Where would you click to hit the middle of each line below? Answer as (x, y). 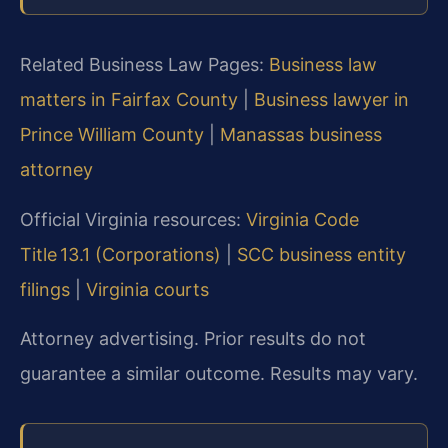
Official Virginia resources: (130, 219)
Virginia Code (302, 219)
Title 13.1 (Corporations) (120, 254)
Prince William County (112, 135)
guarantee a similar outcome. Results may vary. (219, 373)
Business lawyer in (331, 100)
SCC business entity (321, 254)
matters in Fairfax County (129, 100)
